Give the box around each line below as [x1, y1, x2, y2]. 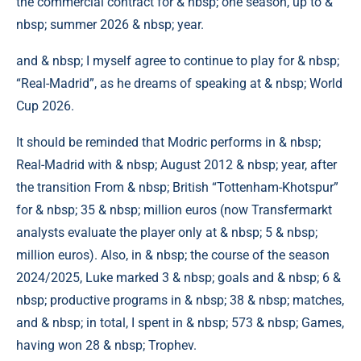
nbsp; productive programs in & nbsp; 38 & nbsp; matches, [16, 293, 344, 308]
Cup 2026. [16, 98, 74, 114]
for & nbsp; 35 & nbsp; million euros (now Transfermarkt [16, 202, 332, 218]
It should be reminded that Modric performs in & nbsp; [16, 135, 321, 150]
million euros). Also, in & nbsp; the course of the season [16, 247, 330, 263]
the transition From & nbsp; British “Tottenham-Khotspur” [16, 180, 338, 195]
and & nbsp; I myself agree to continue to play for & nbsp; [16, 53, 339, 68]
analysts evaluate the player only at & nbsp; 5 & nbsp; [16, 225, 317, 240]
